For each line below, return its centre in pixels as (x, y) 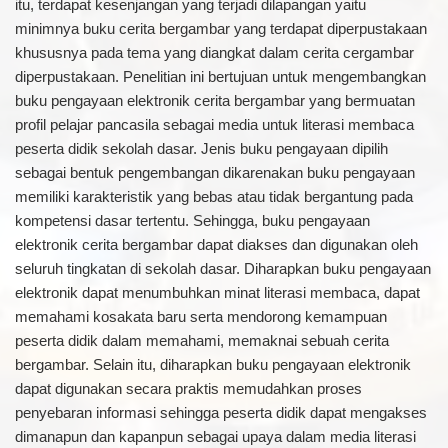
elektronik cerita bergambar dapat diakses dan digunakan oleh (216, 244)
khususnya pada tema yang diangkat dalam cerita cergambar (214, 52)
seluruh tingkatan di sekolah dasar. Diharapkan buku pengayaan (222, 268)
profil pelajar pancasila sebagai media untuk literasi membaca (214, 124)
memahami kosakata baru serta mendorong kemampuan (200, 316)
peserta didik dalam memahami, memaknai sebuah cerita (201, 340)
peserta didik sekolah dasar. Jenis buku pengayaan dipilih (201, 148)
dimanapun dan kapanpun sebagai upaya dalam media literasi (215, 436)
